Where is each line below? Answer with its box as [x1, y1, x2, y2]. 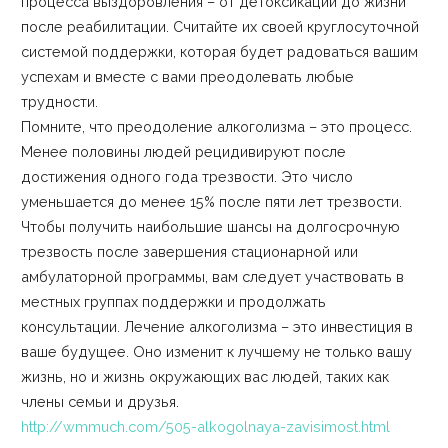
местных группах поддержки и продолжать [20, 292, 326, 310]
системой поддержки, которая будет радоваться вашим [20, 42, 418, 60]
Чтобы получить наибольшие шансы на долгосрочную [20, 217, 400, 235]
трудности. [20, 92, 98, 110]
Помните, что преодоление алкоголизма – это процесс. [20, 117, 412, 135]
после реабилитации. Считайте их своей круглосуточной [20, 17, 419, 35]
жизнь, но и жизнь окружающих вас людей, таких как [20, 367, 389, 385]
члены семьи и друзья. [20, 392, 179, 410]
